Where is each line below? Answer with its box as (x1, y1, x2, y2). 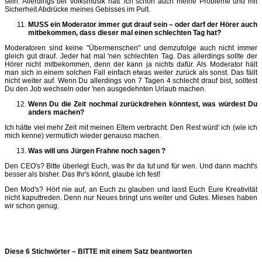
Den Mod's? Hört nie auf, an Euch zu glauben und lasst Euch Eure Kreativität (5, 185, 257, 194)
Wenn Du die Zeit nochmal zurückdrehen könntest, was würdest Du (28, 99, 257, 108)
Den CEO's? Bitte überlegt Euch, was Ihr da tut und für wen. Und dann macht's (5, 161, 257, 170)
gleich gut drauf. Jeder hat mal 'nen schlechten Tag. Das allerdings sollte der (5, 51, 257, 60)
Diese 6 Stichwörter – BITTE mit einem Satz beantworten (5, 247, 192, 256)
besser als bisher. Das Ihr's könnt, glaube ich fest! (5, 170, 160, 178)
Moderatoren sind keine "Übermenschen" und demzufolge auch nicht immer (5, 43, 257, 52)
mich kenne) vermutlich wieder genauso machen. (5, 131, 161, 140)
